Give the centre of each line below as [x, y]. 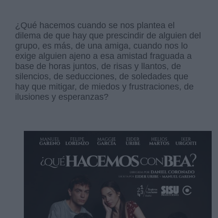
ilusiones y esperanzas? [62, 97]
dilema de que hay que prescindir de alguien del [108, 36]
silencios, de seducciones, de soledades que [102, 77]
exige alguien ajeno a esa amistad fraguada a [104, 56]
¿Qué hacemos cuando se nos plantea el [95, 26]
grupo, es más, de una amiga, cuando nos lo [102, 46]
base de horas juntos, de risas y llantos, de [98, 66]
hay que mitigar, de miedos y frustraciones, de [105, 87]
